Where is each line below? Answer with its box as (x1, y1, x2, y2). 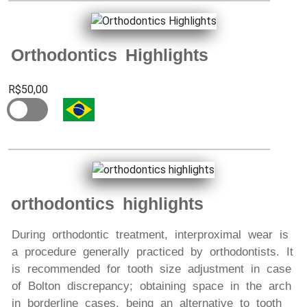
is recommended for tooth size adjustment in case (12, 262, 291, 275)
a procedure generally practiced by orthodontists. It (12, 245, 293, 258)
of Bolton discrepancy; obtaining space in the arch (12, 279, 291, 293)
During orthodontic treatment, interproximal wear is (12, 228, 288, 241)
